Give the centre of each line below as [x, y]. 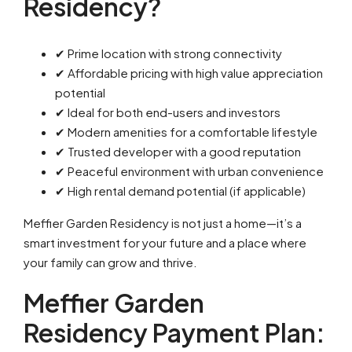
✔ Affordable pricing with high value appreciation [189, 73]
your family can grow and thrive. [110, 262]
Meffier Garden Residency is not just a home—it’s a [163, 223]
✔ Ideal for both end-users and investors [168, 112]
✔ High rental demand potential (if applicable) [180, 191]
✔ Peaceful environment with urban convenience [189, 171]
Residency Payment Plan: [174, 332]
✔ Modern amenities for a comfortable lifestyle [186, 132]
